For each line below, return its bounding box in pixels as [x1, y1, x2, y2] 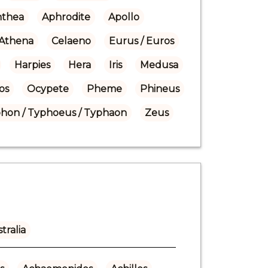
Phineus [139, 83, 179, 95]
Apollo [108, 11, 139, 23]
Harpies [14, 59, 50, 71]
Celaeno [51, 35, 91, 47]
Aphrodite [41, 11, 90, 23]
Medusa [139, 59, 178, 71]
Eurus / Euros [108, 35, 174, 47]
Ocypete [26, 83, 69, 95]
